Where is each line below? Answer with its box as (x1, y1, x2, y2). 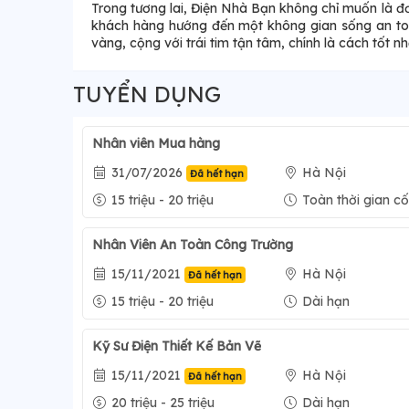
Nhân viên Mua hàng (92, 135, 220, 152)
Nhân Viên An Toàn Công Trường (92, 236, 293, 254)
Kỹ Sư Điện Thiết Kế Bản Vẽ (92, 338, 261, 355)
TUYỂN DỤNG (73, 80, 221, 109)
